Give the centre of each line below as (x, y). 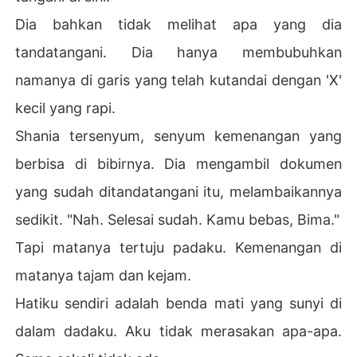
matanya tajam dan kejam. (104, 275)
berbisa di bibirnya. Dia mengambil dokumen (178, 163)
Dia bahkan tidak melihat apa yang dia (178, 24)
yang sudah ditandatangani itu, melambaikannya (178, 191)
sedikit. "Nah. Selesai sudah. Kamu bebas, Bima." (178, 219)
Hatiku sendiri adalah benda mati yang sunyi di (178, 303)
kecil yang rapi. (66, 108)
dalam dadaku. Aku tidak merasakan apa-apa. (178, 331)
